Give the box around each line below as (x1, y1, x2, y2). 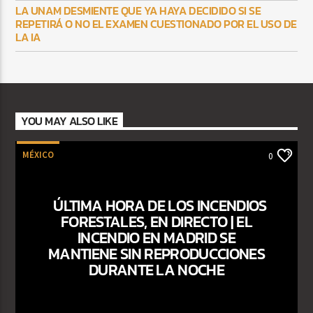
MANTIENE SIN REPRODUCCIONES (48, 241, 265, 265)
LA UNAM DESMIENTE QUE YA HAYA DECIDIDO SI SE (15, 2, 261, 20)
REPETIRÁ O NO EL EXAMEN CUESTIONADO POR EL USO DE (15, 15, 297, 33)
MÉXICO (22, 148, 54, 161)
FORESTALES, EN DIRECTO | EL (61, 209, 252, 233)
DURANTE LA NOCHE (88, 257, 225, 282)
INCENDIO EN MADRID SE (78, 225, 235, 249)
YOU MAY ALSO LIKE (21, 112, 118, 130)
